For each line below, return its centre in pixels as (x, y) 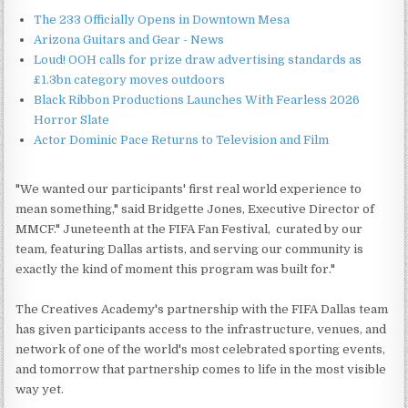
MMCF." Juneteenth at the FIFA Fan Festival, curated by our (189, 229)
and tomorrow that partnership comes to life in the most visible (201, 369)
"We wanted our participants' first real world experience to (189, 189)
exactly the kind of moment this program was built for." (176, 269)
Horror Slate (72, 119)
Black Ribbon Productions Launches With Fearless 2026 (197, 99)
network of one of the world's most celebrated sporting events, (201, 349)
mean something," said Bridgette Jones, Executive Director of (195, 209)
